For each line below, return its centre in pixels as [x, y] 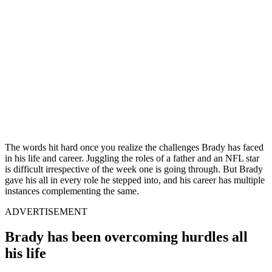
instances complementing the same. [72, 191]
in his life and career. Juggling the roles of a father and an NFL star [132, 158]
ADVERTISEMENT [46, 211]
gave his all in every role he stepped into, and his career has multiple [135, 180]
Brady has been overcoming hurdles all [126, 237]
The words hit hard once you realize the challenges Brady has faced [134, 147]
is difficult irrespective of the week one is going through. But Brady [134, 169]
